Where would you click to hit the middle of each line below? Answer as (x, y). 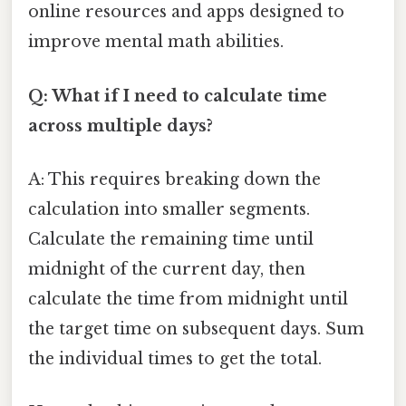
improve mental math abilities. (156, 42)
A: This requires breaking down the (174, 179)
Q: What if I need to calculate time (178, 96)
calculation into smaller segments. (169, 209)
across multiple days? (121, 126)
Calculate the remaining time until (171, 239)
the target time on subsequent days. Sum (196, 329)
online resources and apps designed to (186, 12)
